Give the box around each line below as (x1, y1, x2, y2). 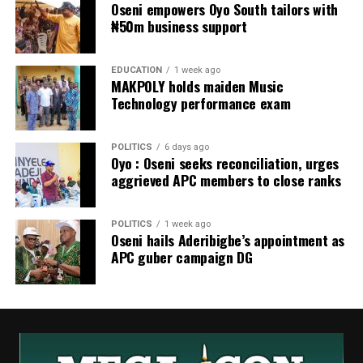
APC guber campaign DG (110, 246, 253, 268)
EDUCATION (110, 65, 162, 76)
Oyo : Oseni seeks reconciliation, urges (110, 152, 340, 174)
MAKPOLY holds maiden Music (110, 75, 284, 97)
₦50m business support (110, 15, 247, 37)
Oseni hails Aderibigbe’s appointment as (110, 229, 345, 251)
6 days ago (164, 142, 209, 153)
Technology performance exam (110, 92, 291, 114)
